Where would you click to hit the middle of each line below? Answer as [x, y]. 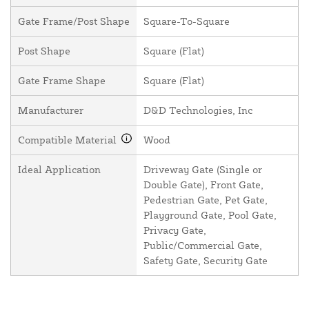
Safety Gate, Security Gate [206, 260]
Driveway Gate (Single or [203, 169]
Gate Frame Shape [62, 80]
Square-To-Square [187, 21]
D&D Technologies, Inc [198, 110]
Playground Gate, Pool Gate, [210, 215]
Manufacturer [51, 110]
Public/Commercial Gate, [203, 245]
